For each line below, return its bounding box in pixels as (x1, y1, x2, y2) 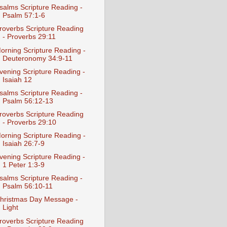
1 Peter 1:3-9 (2, 161, 45, 169)
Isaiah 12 (2, 75, 32, 84)
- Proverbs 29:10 (2, 118, 56, 126)
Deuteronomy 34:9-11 (2, 54, 72, 62)
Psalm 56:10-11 (2, 182, 53, 191)
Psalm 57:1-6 (2, 12, 45, 20)
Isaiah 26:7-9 (2, 140, 45, 147)
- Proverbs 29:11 (2, 33, 56, 41)
